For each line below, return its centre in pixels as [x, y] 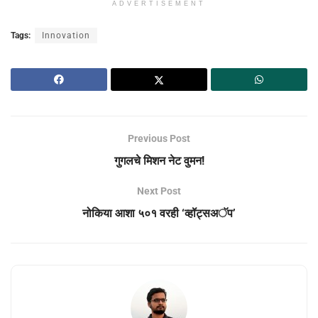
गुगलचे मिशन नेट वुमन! [159, 160]
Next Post [159, 191]
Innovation [66, 35]
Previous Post [159, 138]
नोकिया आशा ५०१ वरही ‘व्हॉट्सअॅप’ [159, 213]
